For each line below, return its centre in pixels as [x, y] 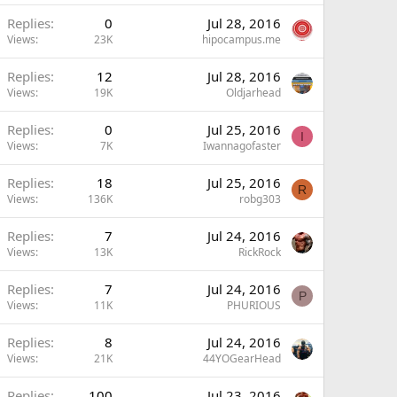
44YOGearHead [242, 358]
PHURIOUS [254, 305]
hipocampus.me [241, 39]
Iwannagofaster [242, 146]
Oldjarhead [253, 93]
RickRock [260, 252]
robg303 [260, 199]
